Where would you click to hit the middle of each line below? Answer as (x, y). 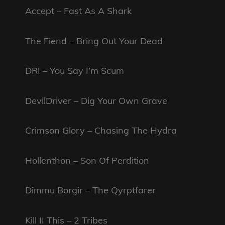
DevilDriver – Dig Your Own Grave (96, 100)
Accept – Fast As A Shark (78, 11)
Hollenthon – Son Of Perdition (87, 160)
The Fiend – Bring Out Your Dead (94, 41)
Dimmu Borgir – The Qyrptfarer (90, 190)
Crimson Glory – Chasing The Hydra (101, 131)
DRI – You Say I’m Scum (75, 71)
